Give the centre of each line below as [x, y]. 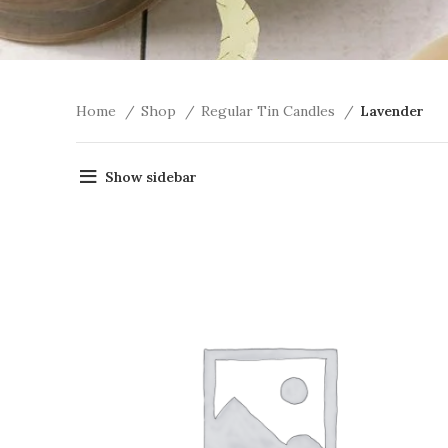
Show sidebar [150, 176]
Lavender [392, 111]
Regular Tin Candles [270, 111]
